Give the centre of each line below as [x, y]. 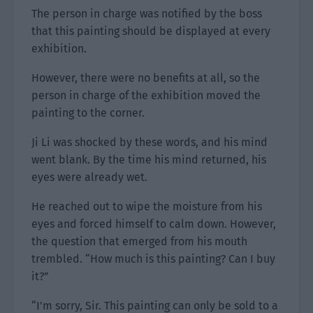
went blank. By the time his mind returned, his [149, 160]
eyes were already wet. [89, 177]
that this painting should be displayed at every [151, 31]
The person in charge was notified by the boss [147, 14]
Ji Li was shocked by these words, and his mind [150, 142]
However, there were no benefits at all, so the [146, 78]
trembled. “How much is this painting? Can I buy [153, 259]
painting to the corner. [88, 113]
